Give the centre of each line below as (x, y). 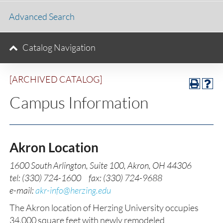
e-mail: (22, 190)
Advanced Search (42, 16)
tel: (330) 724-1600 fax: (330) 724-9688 (86, 178)
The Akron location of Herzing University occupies (104, 208)
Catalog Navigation (59, 47)
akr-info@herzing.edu (73, 190)
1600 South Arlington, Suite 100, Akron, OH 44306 (101, 165)
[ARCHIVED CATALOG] (56, 79)
